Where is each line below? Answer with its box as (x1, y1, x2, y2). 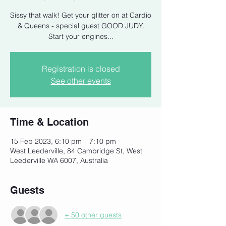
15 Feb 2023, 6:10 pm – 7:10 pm (10, 137, 116, 146)
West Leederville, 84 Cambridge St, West (10, 146, 142, 156)
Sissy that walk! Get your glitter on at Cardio (10, 11, 151, 20)
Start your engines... (48, 32, 114, 41)
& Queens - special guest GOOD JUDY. (17, 21, 144, 31)
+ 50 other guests (65, 210, 122, 219)
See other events (50, 76, 111, 86)
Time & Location (10, 116, 89, 129)
